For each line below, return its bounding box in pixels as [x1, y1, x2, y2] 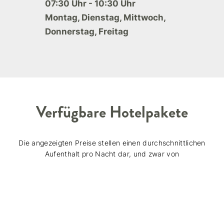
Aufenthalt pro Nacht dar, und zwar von [44, 149, 179, 158]
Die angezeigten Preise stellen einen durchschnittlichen [18, 138, 205, 147]
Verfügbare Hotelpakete [36, 100, 188, 124]
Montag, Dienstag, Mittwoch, [45, 12, 165, 23]
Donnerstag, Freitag [45, 26, 128, 37]
